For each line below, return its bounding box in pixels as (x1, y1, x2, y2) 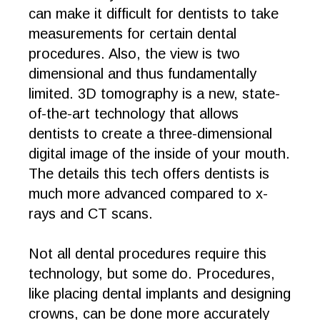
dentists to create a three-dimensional (29, 126, 272, 141)
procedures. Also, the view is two (29, 46, 240, 61)
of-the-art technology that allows (29, 106, 239, 121)
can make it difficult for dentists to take (29, 6, 279, 21)
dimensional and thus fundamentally (29, 66, 256, 81)
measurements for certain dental (29, 26, 236, 41)
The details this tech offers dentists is (29, 166, 269, 181)
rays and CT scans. (29, 206, 157, 221)
